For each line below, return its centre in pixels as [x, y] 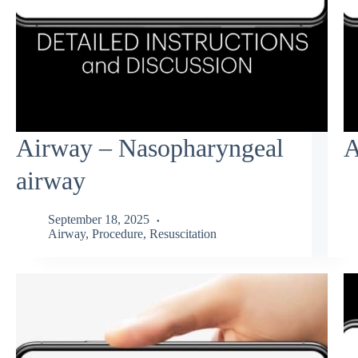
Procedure [117, 234]
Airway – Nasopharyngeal [150, 147]
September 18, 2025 [99, 220]
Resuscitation [183, 234]
